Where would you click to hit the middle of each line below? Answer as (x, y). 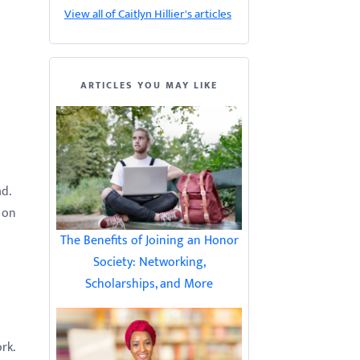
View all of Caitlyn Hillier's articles (148, 14)
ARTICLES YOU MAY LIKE (149, 85)
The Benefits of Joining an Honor (149, 241)
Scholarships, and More (149, 284)
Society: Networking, (149, 262)
